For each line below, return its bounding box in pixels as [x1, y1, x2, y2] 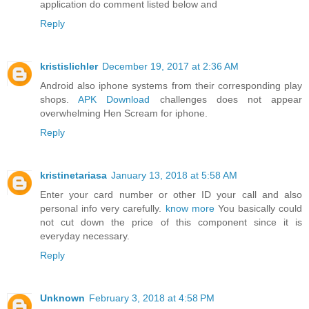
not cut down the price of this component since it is [40, 216, 302, 228]
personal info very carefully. [40, 202, 166, 214]
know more [165, 202, 215, 214]
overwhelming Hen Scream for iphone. [40, 107, 208, 119]
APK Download [78, 93, 150, 105]
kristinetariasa [40, 169, 107, 181]
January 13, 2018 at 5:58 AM [111, 169, 237, 181]
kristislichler [40, 60, 98, 72]
